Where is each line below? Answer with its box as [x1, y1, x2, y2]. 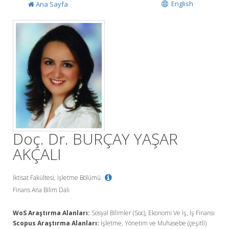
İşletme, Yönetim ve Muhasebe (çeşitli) [99, 218, 207, 227]
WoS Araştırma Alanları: [13, 208, 90, 217]
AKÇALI [13, 143, 61, 165]
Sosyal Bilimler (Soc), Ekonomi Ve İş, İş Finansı [90, 208, 215, 217]
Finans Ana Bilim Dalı [13, 185, 70, 194]
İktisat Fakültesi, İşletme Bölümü [13, 173, 102, 182]
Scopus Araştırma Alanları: [13, 218, 99, 227]
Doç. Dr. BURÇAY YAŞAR [13, 128, 178, 149]
